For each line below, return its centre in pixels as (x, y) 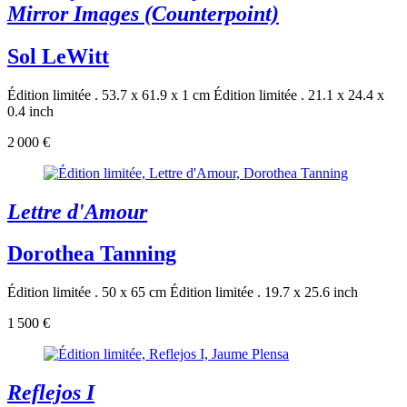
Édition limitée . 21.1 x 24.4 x (299, 94)
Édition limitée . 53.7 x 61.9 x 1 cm (109, 94)
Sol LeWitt (58, 56)
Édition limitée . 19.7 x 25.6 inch (264, 293)
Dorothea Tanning (92, 254)
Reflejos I (51, 393)
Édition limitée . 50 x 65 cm (87, 293)
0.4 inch (30, 111)
